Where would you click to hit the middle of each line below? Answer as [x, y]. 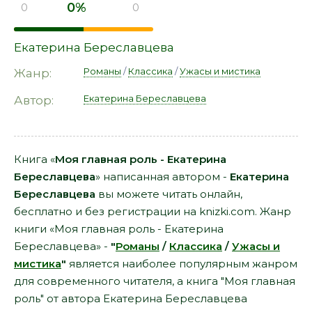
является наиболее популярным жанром [182, 264]
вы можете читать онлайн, [169, 194]
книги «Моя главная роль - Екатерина [119, 229]
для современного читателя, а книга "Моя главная [155, 281]
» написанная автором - [163, 177]
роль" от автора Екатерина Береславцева [131, 298]
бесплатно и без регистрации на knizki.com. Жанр [153, 211]
